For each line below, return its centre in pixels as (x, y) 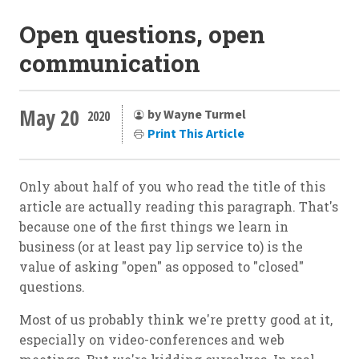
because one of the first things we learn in (154, 227)
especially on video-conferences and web (152, 340)
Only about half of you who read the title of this (172, 187)
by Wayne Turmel (197, 114)
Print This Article (196, 133)
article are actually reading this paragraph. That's (179, 207)
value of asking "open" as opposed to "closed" (161, 267)
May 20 (49, 117)
